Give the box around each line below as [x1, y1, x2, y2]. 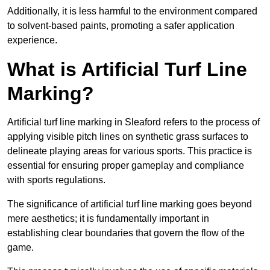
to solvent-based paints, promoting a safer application [7, 20, 234, 31]
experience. [7, 35, 57, 46]
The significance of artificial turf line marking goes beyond [7, 199, 252, 210]
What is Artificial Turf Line [7, 58, 247, 81]
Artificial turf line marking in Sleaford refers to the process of [7, 117, 260, 128]
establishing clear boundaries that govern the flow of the [7, 228, 245, 239]
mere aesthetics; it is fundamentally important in [7, 213, 209, 224]
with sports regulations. [7, 175, 105, 186]
